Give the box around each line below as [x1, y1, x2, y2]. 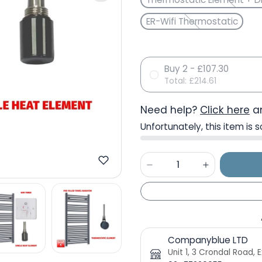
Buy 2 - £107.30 [164, 63, 229, 75]
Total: [164, 75, 189, 87]
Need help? [140, 103, 200, 117]
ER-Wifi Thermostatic [146, 15, 238, 27]
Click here [200, 103, 250, 117]
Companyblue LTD [168, 234, 248, 247]
